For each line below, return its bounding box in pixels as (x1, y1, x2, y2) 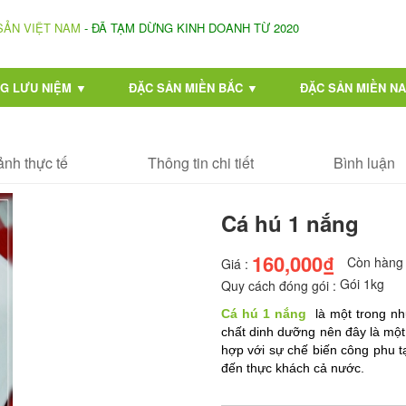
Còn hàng (347, 252, 403, 271)
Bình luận (333, 152, 395, 173)
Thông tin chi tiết (148, 152, 254, 173)
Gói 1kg (340, 275, 384, 294)
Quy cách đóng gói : (221, 276, 336, 295)
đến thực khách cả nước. (221, 361, 364, 376)
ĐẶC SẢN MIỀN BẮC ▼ (129, 79, 258, 96)
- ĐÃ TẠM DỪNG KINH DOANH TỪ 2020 (81, 19, 300, 36)
